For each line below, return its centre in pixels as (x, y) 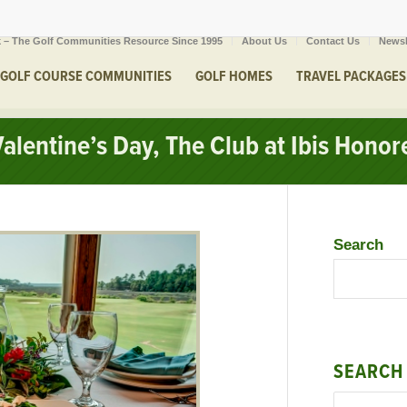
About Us (264, 41)
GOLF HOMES (234, 77)
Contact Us (333, 41)
